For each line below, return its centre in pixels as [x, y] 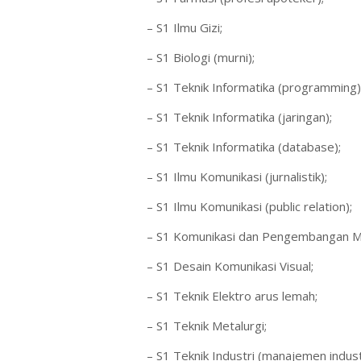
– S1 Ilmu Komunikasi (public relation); [249, 206]
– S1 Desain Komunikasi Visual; [230, 266]
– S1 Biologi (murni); [201, 57]
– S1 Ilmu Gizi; [185, 27]
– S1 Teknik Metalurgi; [207, 326]
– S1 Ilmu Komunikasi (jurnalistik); [237, 176]
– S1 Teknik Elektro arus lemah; [232, 296]
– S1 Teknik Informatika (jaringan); [239, 117]
